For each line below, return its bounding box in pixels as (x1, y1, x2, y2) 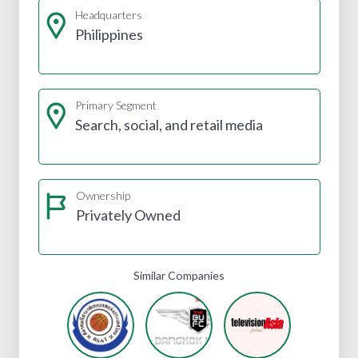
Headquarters (74, 7, 142, 22)
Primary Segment (74, 97, 157, 112)
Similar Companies (133, 268, 225, 282)
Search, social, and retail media (74, 115, 263, 133)
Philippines (74, 25, 143, 43)
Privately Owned (75, 205, 181, 224)
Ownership (75, 188, 130, 202)
